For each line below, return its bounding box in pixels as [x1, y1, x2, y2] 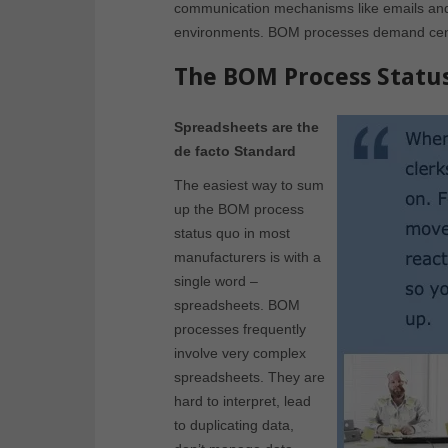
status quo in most [174, 225, 290, 242]
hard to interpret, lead [174, 393, 311, 410]
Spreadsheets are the [174, 119, 319, 136]
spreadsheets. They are [174, 369, 325, 386]
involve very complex [174, 345, 306, 362]
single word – [174, 273, 258, 290]
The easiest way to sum [174, 177, 324, 194]
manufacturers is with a [174, 249, 321, 266]
